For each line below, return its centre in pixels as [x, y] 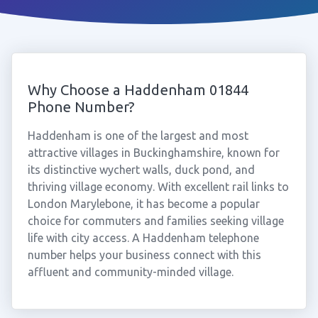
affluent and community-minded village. [130, 272]
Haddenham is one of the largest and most [138, 136]
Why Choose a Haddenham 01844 [138, 90]
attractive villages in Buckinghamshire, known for [153, 153]
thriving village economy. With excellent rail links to [158, 187]
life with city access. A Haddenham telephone [143, 238]
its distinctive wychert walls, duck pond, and [141, 170]
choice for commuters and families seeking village [155, 221]
